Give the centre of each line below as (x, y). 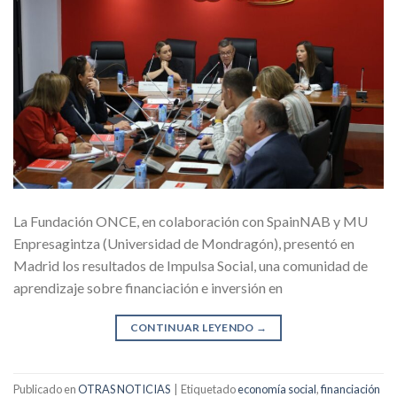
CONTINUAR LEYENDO (193, 328)
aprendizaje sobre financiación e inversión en (148, 288)
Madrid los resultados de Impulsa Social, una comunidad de (191, 266)
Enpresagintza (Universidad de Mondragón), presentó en (184, 244)
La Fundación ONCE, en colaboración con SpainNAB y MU (191, 222)
